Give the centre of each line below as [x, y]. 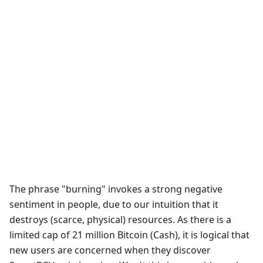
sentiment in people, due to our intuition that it [114, 205]
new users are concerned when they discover [110, 250]
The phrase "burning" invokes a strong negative [116, 189]
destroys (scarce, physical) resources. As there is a [120, 220]
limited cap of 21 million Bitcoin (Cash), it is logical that [129, 235]
